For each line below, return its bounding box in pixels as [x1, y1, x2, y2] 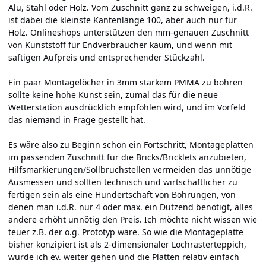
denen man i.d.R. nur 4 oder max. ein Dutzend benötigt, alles [8, 201, 253, 213]
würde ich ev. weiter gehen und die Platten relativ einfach [8, 251, 239, 262]
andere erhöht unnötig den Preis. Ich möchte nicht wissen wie [8, 213, 257, 225]
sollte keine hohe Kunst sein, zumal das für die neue [8, 88, 218, 100]
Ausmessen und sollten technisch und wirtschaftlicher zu [8, 176, 237, 188]
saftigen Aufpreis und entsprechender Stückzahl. [8, 51, 205, 63]
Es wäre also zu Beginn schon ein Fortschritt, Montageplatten [8, 138, 254, 150]
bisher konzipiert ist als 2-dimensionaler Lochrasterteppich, [8, 238, 246, 250]
